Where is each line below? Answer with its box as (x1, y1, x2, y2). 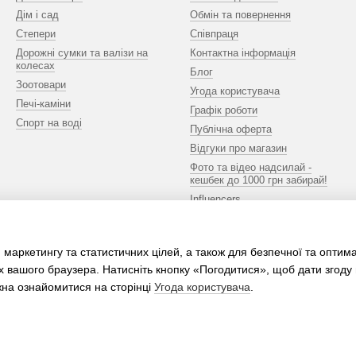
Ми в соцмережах (190, 228, 269, 239)
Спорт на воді (16, 117, 82, 129)
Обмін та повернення (190, 9, 291, 21)
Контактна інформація (190, 47, 296, 59)
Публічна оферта (190, 123, 272, 135)
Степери (16, 28, 56, 40)
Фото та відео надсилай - (190, 161, 311, 173)
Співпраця (190, 28, 238, 40)
